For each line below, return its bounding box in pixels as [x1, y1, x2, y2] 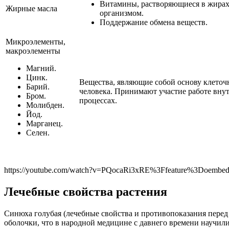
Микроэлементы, [6, 37, 65, 46]
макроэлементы [6, 46, 60, 55]
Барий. [26, 82, 50, 91]
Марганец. [26, 119, 63, 128]
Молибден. [26, 100, 64, 109]
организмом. [100, 8, 144, 17]
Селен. [26, 128, 50, 137]
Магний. [26, 63, 56, 73]
